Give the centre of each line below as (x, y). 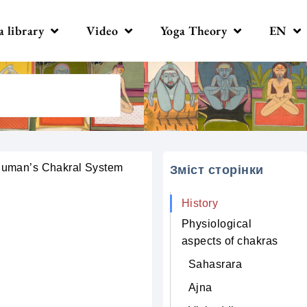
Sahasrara (215, 264)
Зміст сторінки (217, 170)
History (199, 203)
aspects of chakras (230, 241)
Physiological (216, 224)
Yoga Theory (194, 30)
